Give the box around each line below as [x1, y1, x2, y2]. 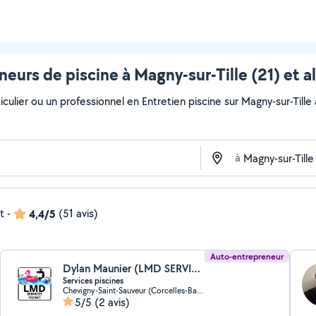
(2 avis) [95, 295, 130, 310]
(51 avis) [59, 206, 98, 221]
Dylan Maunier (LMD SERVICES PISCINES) [191, 261, 201, 276]
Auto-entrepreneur [209, 250, 284, 262]
